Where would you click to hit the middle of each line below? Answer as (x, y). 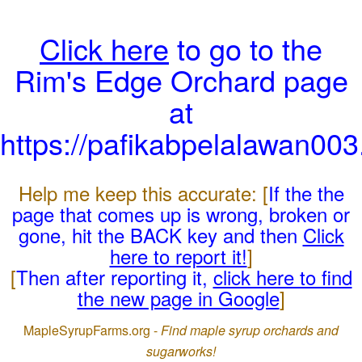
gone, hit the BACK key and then (160, 235)
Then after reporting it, (114, 277)
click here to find (282, 277)
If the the (306, 193)
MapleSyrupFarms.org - (92, 330)
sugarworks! (181, 351)
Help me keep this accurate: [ (143, 193)
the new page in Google (178, 298)
